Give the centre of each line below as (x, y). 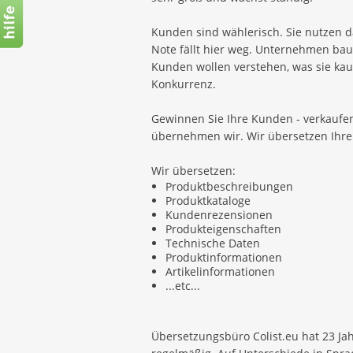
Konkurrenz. (184, 84)
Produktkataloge (208, 201)
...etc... (183, 286)
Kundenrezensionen (219, 215)
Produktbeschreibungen (229, 186)
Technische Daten (213, 243)
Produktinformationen (224, 257)
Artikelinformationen (220, 271)
